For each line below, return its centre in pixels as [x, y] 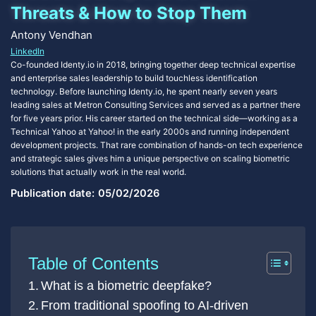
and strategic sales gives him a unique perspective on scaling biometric [150, 158]
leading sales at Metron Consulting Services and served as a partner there [155, 104]
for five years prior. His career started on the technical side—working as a [154, 118]
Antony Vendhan [51, 35]
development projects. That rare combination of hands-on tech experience [156, 145]
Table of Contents [93, 264]
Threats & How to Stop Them [128, 13]
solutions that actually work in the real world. [98, 171]
